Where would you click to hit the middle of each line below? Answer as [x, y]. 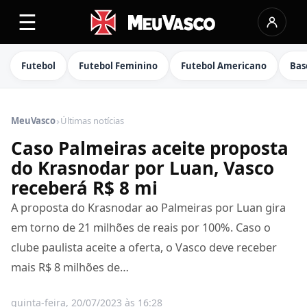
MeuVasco [33, 121]
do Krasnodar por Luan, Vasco [143, 168]
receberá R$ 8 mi [84, 188]
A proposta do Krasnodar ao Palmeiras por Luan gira [148, 208]
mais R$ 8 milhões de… [70, 267]
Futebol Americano [224, 66]
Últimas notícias [92, 121]
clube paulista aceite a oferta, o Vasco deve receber [144, 247]
